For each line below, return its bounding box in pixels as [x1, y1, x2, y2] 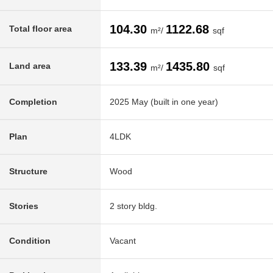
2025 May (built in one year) [110, 97, 218, 107]
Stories [9, 201, 38, 211]
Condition [9, 236, 51, 246]
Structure [9, 166, 48, 177]
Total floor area [9, 24, 72, 34]
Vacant [110, 236, 136, 246]
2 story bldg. [110, 201, 157, 211]
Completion [9, 97, 57, 107]
